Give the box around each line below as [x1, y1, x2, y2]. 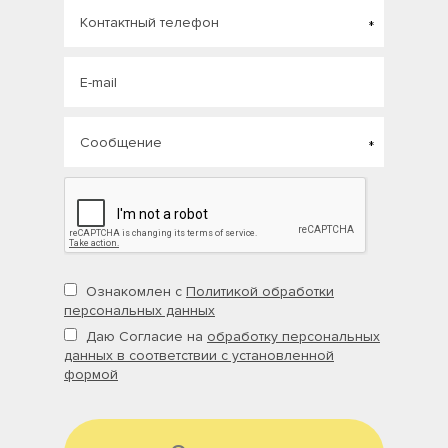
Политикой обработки [186, 283, 334, 301]
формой [64, 366, 118, 384]
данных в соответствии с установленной [64, 347, 334, 365]
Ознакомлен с [82, 283, 186, 301]
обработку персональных [207, 328, 380, 346]
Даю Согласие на [82, 328, 207, 346]
